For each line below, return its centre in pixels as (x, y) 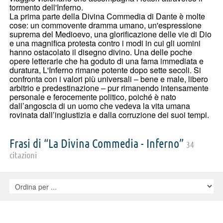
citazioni (23, 155)
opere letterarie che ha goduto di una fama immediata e (107, 61)
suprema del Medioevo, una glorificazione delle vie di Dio (111, 34)
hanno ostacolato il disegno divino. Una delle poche (101, 52)
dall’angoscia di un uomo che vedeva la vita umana (100, 106)
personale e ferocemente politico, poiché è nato (93, 97)
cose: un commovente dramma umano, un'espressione (106, 25)
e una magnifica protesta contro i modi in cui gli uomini (105, 43)
